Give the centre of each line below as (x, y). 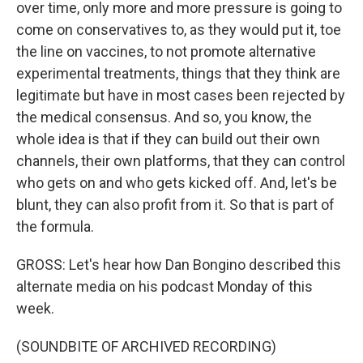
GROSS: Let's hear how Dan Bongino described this (179, 265)
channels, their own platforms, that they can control (181, 161)
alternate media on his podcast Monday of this (164, 286)
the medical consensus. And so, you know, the (164, 117)
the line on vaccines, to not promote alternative (166, 51)
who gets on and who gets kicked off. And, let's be (177, 183)
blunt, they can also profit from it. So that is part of (175, 205)
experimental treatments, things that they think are (178, 73)
